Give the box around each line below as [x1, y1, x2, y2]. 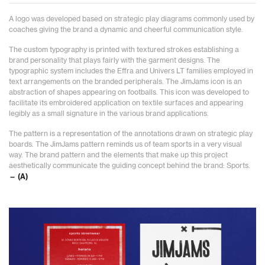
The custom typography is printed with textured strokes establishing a [9, 46, 239, 53]
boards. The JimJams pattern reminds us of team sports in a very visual [9, 140, 242, 148]
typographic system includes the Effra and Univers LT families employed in [9, 67, 253, 75]
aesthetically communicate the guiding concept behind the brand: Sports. [9, 161, 250, 169]
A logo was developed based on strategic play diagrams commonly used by [9, 15, 254, 22]
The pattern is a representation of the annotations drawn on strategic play [9, 130, 253, 137]
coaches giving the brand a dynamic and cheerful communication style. [9, 25, 243, 33]
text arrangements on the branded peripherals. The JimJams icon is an [9, 77, 242, 85]
